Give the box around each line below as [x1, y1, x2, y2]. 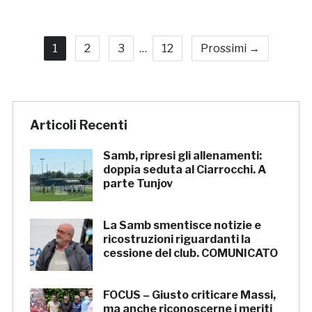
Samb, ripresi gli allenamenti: [102, 149, 262, 163]
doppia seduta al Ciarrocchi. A [102, 163, 266, 177]
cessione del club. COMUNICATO [102, 247, 278, 260]
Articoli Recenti [29, 118, 127, 133]
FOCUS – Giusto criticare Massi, [102, 288, 276, 302]
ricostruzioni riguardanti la [102, 233, 251, 247]
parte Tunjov [102, 177, 173, 191]
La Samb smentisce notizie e [102, 219, 261, 233]
